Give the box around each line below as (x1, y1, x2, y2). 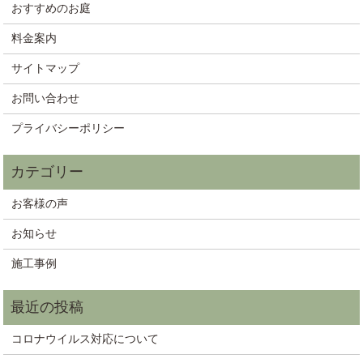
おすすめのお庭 (11, 2, 92, 15)
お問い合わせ (11, 92, 80, 105)
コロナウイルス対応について (11, 333, 160, 346)
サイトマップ (11, 62, 80, 75)
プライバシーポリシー (11, 122, 126, 135)
